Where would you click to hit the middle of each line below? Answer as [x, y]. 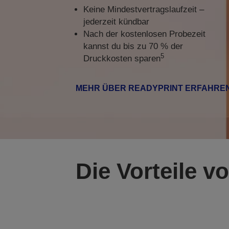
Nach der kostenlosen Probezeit [144, 34]
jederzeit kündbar [116, 22]
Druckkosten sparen [122, 59]
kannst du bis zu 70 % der [133, 46]
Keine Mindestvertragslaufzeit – [143, 9]
